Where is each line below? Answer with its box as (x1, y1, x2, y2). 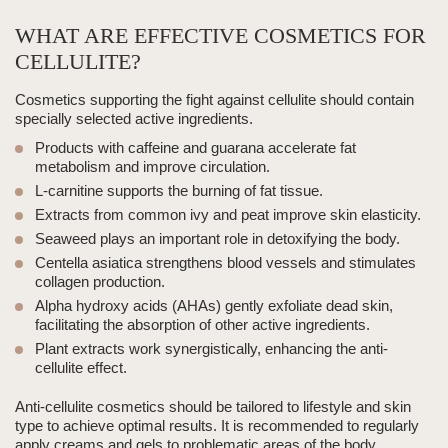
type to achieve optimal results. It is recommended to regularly (15, 417, 419, 435)
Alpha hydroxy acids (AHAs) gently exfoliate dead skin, (35, 297, 393, 315)
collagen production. (35, 273, 165, 291)
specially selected (15, 110, 135, 128)
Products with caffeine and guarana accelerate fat (35, 139, 356, 157)
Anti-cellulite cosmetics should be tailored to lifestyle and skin (15, 398, 411, 416)
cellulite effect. (35, 359, 127, 377)
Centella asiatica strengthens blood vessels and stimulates (35, 254, 416, 272)
